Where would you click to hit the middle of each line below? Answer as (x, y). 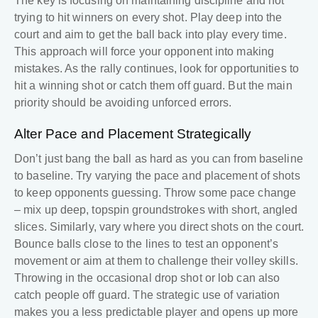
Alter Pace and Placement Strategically (135, 134)
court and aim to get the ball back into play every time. (150, 35)
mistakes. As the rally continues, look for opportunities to (157, 69)
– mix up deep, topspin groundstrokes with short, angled (156, 210)
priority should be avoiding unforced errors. (123, 103)
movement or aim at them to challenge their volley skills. (156, 261)
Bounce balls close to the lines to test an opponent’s (147, 244)
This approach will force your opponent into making (144, 52)
